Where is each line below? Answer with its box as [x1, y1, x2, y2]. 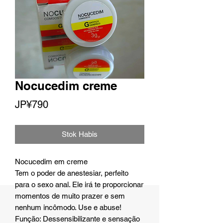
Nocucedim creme [15, 79, 117, 93]
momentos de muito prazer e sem [15, 192, 125, 201]
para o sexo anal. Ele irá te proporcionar [15, 180, 143, 189]
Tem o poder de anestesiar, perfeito [15, 169, 128, 178]
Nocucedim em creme [15, 157, 88, 166]
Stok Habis [62, 130, 98, 139]
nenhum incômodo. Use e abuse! [15, 203, 121, 212]
